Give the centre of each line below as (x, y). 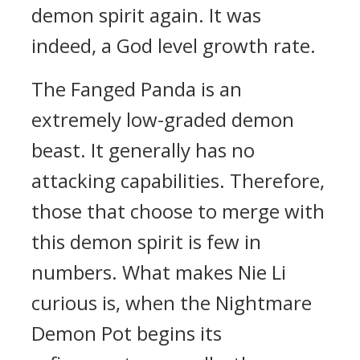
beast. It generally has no (143, 150)
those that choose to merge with (178, 211)
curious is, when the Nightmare (172, 303)
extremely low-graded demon (163, 119)
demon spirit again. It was (146, 15)
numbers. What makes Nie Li (159, 272)
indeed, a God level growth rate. (174, 45)
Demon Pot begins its (127, 333)
